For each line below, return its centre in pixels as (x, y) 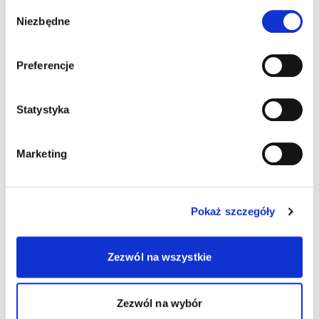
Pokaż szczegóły (233, 211)
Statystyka (43, 109)
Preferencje (46, 65)
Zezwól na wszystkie (159, 256)
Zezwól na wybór (159, 303)
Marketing (42, 153)
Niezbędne (43, 21)
